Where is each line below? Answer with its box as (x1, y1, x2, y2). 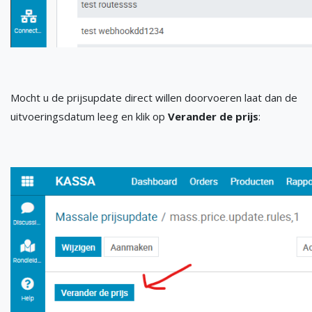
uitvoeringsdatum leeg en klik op (10, 109, 168, 124)
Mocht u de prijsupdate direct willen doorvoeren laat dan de (10, 91, 297, 105)
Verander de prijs (168, 109, 258, 124)
